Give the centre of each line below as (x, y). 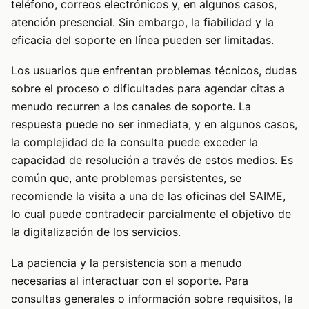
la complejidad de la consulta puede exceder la (134, 142)
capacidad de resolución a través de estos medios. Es (152, 160)
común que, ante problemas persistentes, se (126, 178)
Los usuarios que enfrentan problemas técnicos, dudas (154, 71)
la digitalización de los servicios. (96, 232)
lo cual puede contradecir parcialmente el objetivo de (151, 214)
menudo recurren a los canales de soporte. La (131, 107)
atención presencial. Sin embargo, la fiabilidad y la (142, 22)
